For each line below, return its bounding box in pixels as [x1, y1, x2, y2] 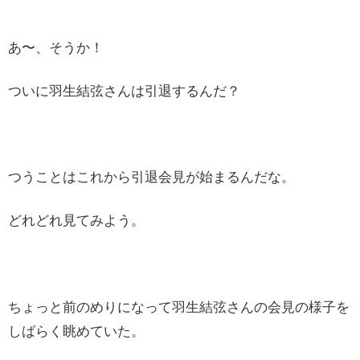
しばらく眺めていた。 [8, 323, 145, 339]
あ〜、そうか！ [8, 39, 104, 55]
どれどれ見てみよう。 [8, 212, 145, 228]
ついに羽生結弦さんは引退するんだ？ [8, 83, 240, 99]
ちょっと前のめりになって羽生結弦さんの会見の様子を [8, 299, 350, 315]
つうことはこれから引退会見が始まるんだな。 [8, 170, 295, 186]
